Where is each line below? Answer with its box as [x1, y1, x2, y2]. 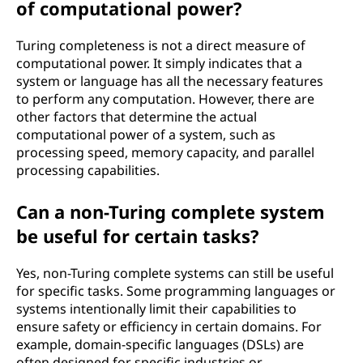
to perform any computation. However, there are [16, 90, 314, 108]
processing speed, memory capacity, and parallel [16, 143, 314, 161]
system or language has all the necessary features [16, 72, 323, 90]
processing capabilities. [16, 161, 160, 179]
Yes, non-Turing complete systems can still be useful [16, 264, 334, 282]
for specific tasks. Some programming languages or [16, 282, 335, 300]
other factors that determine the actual [16, 108, 257, 126]
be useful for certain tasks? [16, 224, 259, 248]
